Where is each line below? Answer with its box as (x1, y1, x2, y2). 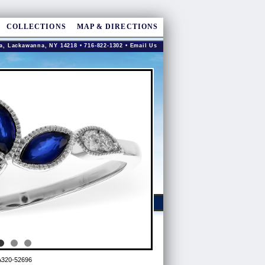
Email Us (130, 43, 157, 49)
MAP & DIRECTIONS (76, 22, 158, 31)
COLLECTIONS (6, 22, 66, 31)
